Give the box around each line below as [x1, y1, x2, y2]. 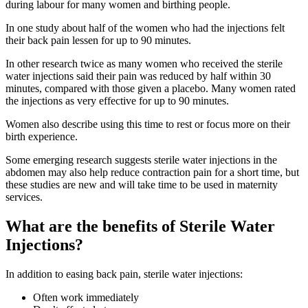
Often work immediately [33, 291, 139, 303]
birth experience [5, 131, 75, 142]
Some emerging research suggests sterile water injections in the [5, 154, 277, 166]
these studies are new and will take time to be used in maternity [5, 179, 278, 190]
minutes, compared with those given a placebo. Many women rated [5, 82, 296, 94]
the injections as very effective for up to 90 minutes [5, 95, 226, 107]
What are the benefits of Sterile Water [5, 217, 275, 235]
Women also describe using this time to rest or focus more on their [5, 118, 290, 130]
